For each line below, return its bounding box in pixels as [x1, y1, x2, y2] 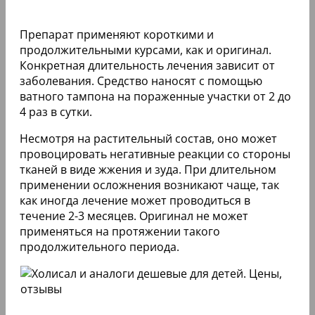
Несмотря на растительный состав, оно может [20, 131, 277, 147]
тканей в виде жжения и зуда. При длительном [20, 162, 276, 178]
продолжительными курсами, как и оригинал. [20, 42, 271, 58]
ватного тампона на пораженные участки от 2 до [20, 89, 291, 105]
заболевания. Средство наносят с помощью [20, 73, 262, 89]
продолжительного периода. [20, 239, 179, 255]
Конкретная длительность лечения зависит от [20, 58, 275, 74]
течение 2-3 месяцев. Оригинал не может [20, 208, 248, 224]
